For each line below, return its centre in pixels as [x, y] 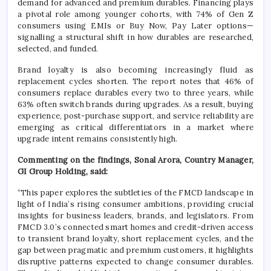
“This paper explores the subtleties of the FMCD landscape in [135, 192]
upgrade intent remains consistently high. [98, 139]
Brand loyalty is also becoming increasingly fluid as [135, 70]
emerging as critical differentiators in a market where [135, 127]
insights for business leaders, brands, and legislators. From [135, 215]
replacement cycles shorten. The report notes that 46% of [135, 81]
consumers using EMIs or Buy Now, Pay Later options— [135, 25]
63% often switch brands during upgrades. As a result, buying [135, 104]
